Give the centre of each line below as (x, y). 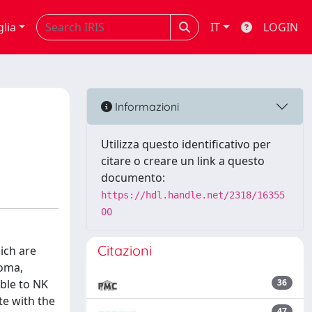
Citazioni (125, 250)
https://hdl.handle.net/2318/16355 (193, 195)
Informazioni (146, 106)
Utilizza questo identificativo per (186, 144)
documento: (133, 178)
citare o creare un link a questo (183, 161)
